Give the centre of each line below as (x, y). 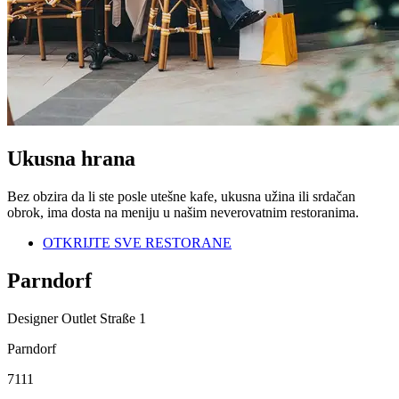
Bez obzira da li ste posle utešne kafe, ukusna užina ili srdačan (181, 197)
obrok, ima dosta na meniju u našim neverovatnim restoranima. (183, 213)
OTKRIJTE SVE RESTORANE (137, 243)
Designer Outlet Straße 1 (77, 318)
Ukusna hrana (71, 159)
